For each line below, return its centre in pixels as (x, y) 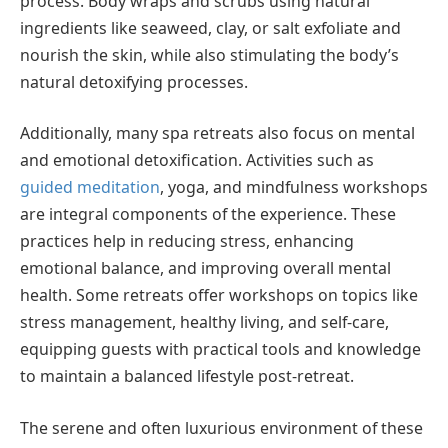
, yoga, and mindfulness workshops (294, 187)
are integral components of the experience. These (208, 214)
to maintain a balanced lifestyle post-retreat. (187, 376)
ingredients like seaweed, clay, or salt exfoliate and (210, 27)
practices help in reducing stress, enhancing (187, 241)
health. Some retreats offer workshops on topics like (219, 295)
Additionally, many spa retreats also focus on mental (217, 133)
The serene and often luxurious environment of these (221, 427)
